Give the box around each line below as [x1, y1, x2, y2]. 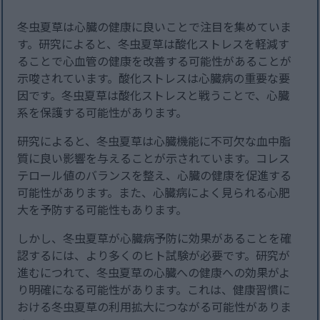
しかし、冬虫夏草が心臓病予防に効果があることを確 [17, 229, 292, 247]
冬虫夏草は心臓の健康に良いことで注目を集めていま [17, 18, 292, 36]
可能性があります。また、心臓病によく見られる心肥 [17, 184, 291, 201]
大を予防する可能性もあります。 [17, 201, 188, 219]
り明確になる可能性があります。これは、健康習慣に [17, 281, 291, 299]
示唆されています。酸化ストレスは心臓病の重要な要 [17, 69, 291, 87]
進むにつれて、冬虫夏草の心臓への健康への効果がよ [17, 264, 291, 281]
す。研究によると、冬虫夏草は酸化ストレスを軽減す [17, 35, 290, 53]
